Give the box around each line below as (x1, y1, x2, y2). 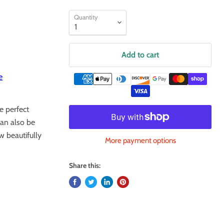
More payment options (104, 135, 176, 145)
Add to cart (121, 49, 159, 59)
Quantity (74, 12, 98, 21)
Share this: (69, 160, 101, 170)
